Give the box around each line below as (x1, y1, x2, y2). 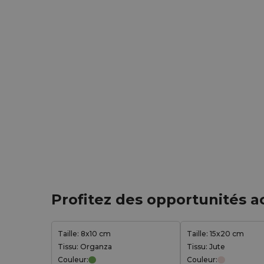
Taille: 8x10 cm (58, 229, 111, 238)
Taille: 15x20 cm (187, 229, 244, 238)
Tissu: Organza (58, 242, 112, 251)
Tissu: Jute (187, 242, 225, 251)
